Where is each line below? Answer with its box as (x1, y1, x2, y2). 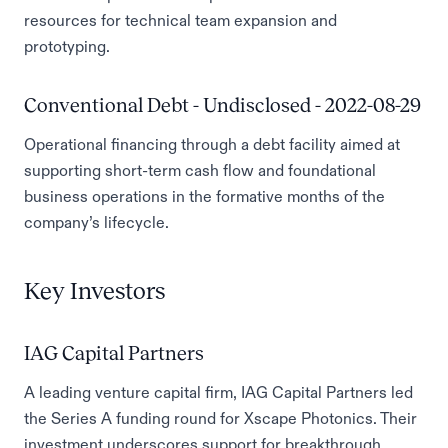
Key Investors (24, 278, 165, 304)
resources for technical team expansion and (24, 12, 337, 28)
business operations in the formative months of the (24, 188, 385, 204)
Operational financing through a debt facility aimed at (24, 136, 400, 152)
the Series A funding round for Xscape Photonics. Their (24, 410, 417, 426)
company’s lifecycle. (24, 214, 169, 230)
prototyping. (24, 38, 110, 54)
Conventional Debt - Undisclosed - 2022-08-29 (24, 94, 421, 116)
